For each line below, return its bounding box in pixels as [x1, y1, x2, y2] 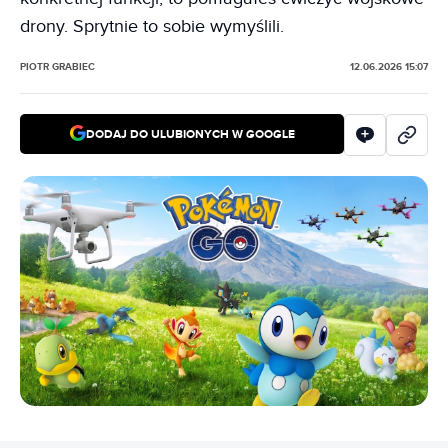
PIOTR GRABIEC [20, 61, 95, 73]
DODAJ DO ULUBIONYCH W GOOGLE [85, 126, 295, 142]
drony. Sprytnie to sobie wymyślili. [20, 16, 284, 37]
